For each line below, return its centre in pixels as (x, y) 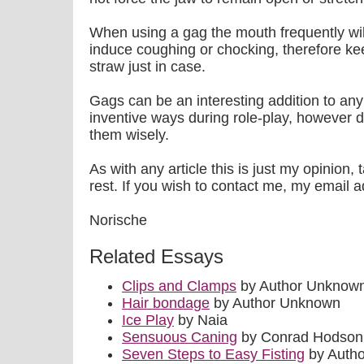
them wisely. (129, 135)
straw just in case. (147, 67)
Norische (118, 220)
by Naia (201, 320)
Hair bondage (166, 303)
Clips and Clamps (179, 286)
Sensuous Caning (180, 337)
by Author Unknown (275, 303)
